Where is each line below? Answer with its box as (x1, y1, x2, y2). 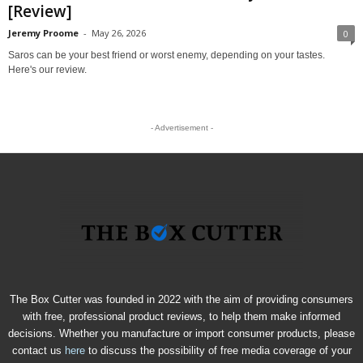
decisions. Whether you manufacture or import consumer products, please (8, 327, 355, 340)
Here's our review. (8, 63, 87, 75)
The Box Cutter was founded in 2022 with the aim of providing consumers (10, 293, 353, 305)
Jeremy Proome (8, 26, 79, 39)
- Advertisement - (150, 122, 213, 132)
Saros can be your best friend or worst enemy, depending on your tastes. (8, 49, 325, 61)
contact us (11, 344, 65, 357)
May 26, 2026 (92, 26, 146, 39)
